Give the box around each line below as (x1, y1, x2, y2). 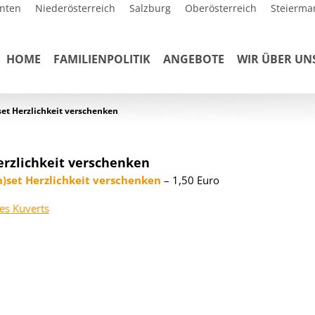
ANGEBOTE (163, 51, 224, 67)
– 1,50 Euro (160, 173, 219, 187)
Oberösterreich (185, 1, 257, 15)
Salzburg (129, 1, 171, 15)
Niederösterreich (35, 1, 115, 15)
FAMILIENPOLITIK (53, 51, 150, 67)
